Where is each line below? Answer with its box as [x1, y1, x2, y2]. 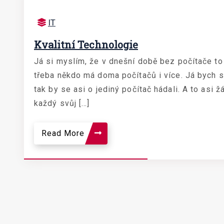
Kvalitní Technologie [34, 37, 138, 51]
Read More [41, 128, 87, 138]
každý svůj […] [34, 98, 90, 108]
